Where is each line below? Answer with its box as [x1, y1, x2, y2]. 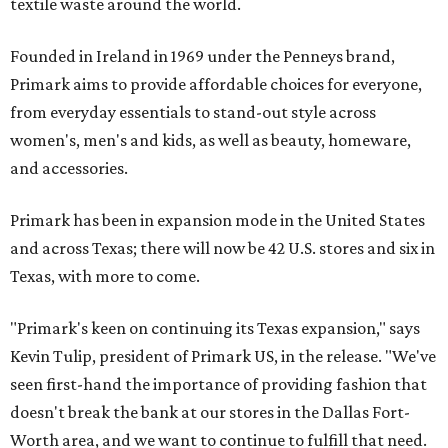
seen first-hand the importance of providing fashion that [10, 373, 427, 394]
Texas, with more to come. [10, 265, 200, 286]
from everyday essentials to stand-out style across [10, 101, 376, 122]
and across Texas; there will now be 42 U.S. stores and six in [10, 237, 435, 258]
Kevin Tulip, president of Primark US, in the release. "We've [10, 345, 436, 366]
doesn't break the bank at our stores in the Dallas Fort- [10, 401, 410, 422]
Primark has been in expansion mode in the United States [10, 209, 425, 230]
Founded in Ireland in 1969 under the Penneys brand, [10, 45, 395, 66]
